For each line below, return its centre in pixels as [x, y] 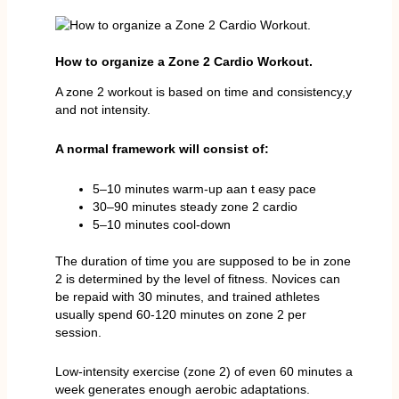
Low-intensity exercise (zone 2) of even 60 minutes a [204, 372]
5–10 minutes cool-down [161, 224]
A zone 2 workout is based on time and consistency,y [203, 91]
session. [78, 332]
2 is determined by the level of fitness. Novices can [197, 278]
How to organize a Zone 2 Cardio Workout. [183, 61]
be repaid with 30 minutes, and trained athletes [187, 296]
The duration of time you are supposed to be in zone [203, 261]
